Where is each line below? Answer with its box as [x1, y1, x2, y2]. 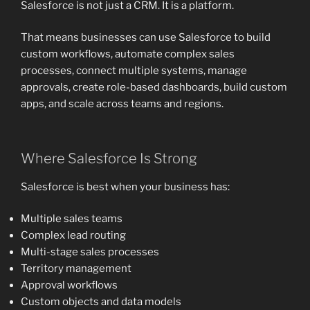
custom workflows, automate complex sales [21, 48, 235, 61]
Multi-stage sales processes [21, 246, 159, 259]
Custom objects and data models [21, 295, 181, 309]
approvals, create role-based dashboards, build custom [21, 81, 287, 94]
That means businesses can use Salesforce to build [21, 31, 271, 44]
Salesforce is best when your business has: [21, 180, 230, 193]
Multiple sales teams [21, 212, 122, 226]
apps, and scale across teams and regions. [21, 98, 224, 111]
